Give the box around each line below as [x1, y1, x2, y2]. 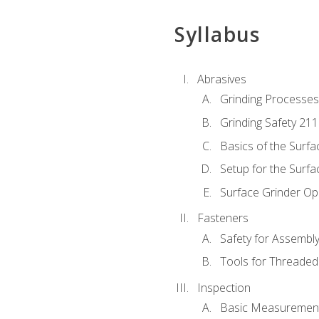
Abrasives [197, 71, 246, 88]
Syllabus [174, 20, 261, 48]
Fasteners [197, 210, 249, 226]
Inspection [197, 280, 251, 296]
